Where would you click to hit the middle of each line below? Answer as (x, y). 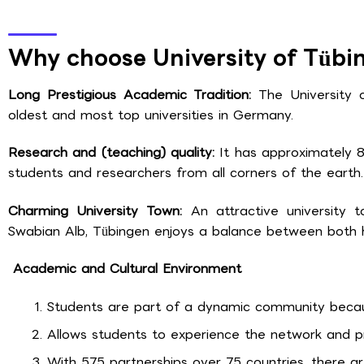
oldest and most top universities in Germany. (151, 115)
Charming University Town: (100, 210)
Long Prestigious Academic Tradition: (134, 94)
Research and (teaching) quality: (114, 153)
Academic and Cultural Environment (125, 269)
